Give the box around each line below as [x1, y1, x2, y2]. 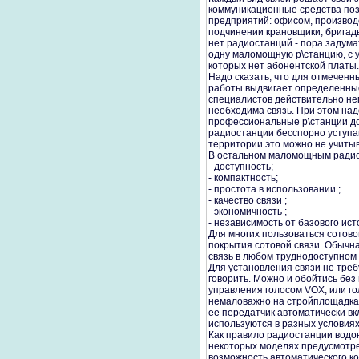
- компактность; [208, 172, 278, 184]
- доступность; [208, 161, 273, 172]
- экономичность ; [208, 206, 287, 217]
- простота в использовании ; [208, 184, 341, 195]
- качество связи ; [208, 195, 287, 206]
